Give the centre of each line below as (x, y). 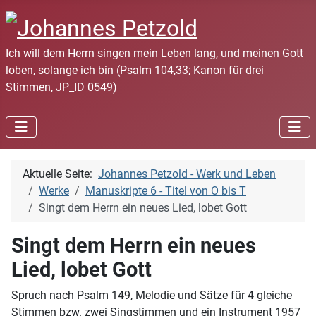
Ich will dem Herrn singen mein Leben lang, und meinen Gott (154, 53)
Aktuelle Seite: (60, 174)
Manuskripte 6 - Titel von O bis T (166, 190)
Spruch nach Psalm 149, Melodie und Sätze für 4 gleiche (152, 295)
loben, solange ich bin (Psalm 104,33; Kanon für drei (135, 70)
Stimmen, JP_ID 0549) (61, 87)
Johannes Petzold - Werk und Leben (187, 174)
